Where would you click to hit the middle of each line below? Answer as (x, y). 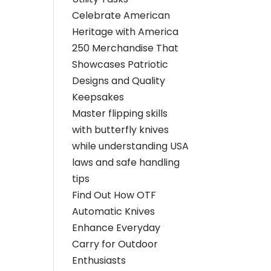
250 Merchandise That (126, 48)
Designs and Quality (119, 81)
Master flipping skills (120, 114)
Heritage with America (126, 32)
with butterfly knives (121, 130)
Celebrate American (121, 16)
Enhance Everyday (116, 228)
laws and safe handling (126, 163)
